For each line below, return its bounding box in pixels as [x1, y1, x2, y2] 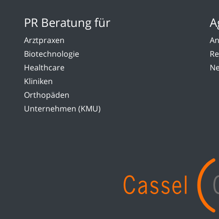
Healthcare [24, 62, 65, 73]
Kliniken [24, 76, 53, 87]
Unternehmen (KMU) [24, 103, 101, 114]
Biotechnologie [24, 48, 79, 60]
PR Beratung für [24, 14, 110, 31]
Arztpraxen [24, 35, 65, 46]
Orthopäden [24, 89, 69, 101]
